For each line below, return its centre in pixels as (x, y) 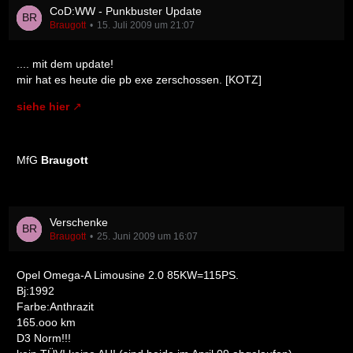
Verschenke (79, 222)
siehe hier (43, 106)
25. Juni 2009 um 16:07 (147, 236)
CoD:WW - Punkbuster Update (126, 11)
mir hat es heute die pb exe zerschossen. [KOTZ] (139, 80)
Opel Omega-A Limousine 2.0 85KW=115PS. (128, 275)
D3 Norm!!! (44, 338)
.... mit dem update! (65, 64)
